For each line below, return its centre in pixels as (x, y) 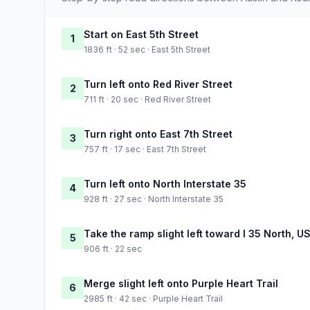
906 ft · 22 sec (113, 248)
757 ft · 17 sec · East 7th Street (145, 149)
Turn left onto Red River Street (158, 84)
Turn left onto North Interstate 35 (165, 183)
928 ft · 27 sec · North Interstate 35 (154, 199)
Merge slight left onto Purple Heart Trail (181, 283)
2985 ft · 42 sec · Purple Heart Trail (153, 298)
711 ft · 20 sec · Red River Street (147, 99)
